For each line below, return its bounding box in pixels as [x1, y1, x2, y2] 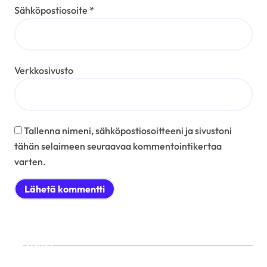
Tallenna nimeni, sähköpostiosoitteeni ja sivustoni [24, 124, 232, 136]
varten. [14, 155, 46, 167]
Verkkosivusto [14, 64, 73, 76]
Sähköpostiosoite [14, 4, 89, 16]
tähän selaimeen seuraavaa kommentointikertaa [14, 139, 222, 152]
